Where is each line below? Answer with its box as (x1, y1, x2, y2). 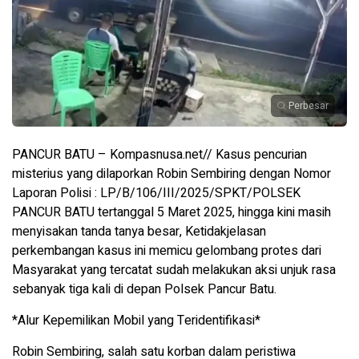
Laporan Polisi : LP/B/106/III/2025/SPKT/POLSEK (12, 183, 301, 203)
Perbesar (288, 98, 329, 113)
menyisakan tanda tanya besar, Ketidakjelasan (12, 221, 266, 241)
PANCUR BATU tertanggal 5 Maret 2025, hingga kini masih (12, 202, 331, 222)
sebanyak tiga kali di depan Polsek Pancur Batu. (12, 279, 276, 299)
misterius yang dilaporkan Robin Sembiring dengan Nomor (12, 163, 331, 184)
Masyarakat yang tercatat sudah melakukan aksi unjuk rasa (12, 260, 336, 280)
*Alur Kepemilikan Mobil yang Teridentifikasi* (12, 310, 260, 330)
